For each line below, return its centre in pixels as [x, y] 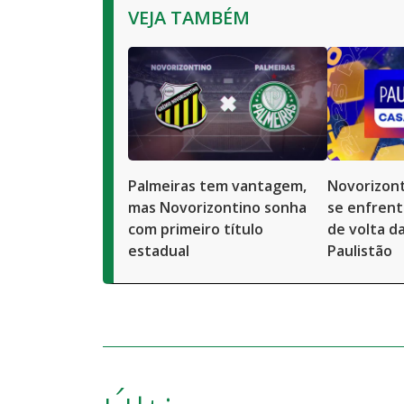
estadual [159, 251]
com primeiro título [196, 229]
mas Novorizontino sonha [217, 207]
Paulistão [360, 251]
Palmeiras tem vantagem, [217, 186]
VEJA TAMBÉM [189, 18]
